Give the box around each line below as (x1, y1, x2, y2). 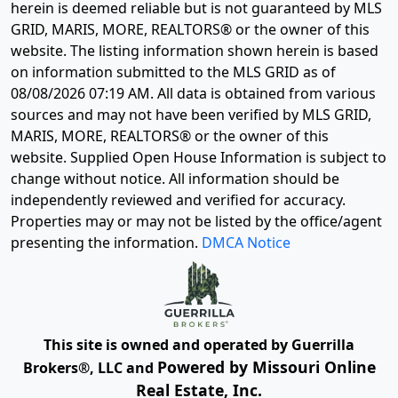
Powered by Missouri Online (156, 355, 376, 378)
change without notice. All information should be (11, 169, 339, 189)
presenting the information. (11, 233, 202, 253)
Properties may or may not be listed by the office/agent (11, 211, 382, 232)
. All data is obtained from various (150, 84, 376, 104)
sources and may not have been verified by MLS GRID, (11, 105, 371, 125)
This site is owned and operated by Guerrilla (44, 334, 354, 354)
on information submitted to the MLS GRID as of (11, 62, 336, 83)
